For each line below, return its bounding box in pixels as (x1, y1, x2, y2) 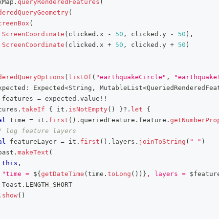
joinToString (139, 138, 186, 145)
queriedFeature (80, 116, 135, 124)
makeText (18, 149, 49, 156)
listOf (68, 73, 92, 81)
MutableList (96, 84, 143, 91)
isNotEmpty (68, 106, 108, 113)
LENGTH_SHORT (25, 181, 72, 188)
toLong (108, 170, 131, 177)
